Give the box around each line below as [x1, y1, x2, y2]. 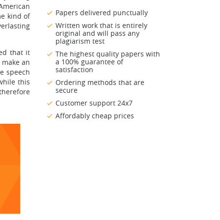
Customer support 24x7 [55, 98, 133, 108]
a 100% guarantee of [55, 57, 123, 67]
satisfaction [55, 65, 93, 75]
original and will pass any [55, 28, 139, 38]
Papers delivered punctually [55, 8, 148, 18]
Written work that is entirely [55, 21, 147, 30]
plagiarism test [55, 36, 105, 46]
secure [55, 85, 78, 95]
